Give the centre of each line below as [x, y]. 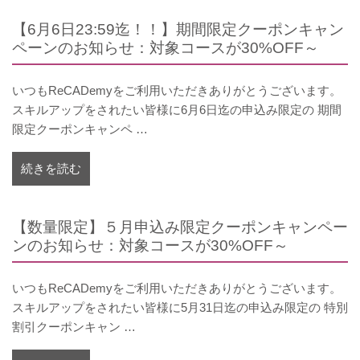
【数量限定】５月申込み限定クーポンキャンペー [180, 227]
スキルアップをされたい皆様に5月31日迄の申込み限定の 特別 [180, 307]
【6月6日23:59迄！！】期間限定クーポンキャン [178, 29]
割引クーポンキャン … [74, 327]
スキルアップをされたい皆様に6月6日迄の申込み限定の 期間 [177, 110]
